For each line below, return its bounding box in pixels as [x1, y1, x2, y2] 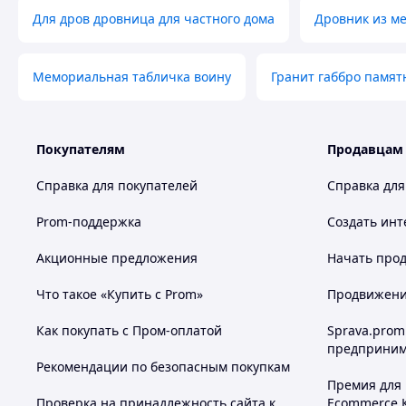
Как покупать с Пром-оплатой [36, 322, 222, 339]
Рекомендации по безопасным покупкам [36, 358, 290, 375]
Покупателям [36, 140, 125, 158]
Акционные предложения [36, 249, 198, 266]
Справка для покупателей [36, 177, 198, 194]
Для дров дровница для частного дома [33, 10, 275, 27]
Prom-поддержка [36, 213, 141, 230]
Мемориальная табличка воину [33, 68, 231, 85]
